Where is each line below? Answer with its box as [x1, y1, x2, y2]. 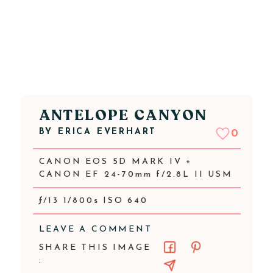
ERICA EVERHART [57, 127, 157, 136]
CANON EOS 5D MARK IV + [38, 157, 193, 166]
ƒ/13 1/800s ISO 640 [38, 196, 148, 205]
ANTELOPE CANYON [38, 105, 208, 126]
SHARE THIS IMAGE [38, 243, 151, 252]
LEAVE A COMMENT [38, 225, 152, 234]
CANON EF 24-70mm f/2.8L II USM [38, 170, 233, 179]
